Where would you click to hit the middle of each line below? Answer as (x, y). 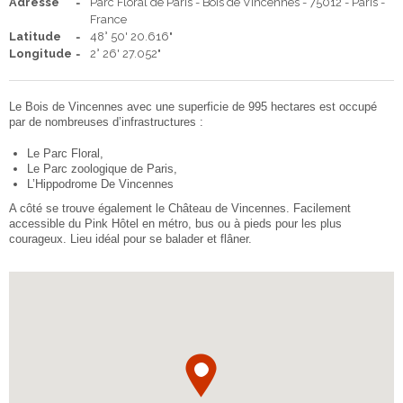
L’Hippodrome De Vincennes (100, 184)
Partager (157, 46)
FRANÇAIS (188, 29)
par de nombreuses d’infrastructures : (106, 121)
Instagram (94, 46)
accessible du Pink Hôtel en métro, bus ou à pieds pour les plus (175, 223)
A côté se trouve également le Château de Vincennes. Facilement (180, 208)
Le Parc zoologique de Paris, (102, 168)
